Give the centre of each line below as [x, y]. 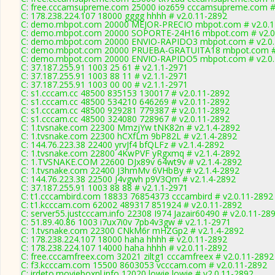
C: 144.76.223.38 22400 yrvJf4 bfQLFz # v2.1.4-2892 [122, 145]
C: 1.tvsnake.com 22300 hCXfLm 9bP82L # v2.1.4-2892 [129, 136]
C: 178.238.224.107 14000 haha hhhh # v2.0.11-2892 [124, 248]
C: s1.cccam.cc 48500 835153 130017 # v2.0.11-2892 [125, 93]
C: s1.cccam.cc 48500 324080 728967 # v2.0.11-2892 [125, 119]
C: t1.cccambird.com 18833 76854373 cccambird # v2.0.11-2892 [147, 196]
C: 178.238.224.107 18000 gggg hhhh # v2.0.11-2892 [124, 16]
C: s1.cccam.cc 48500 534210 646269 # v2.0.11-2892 [125, 102]
